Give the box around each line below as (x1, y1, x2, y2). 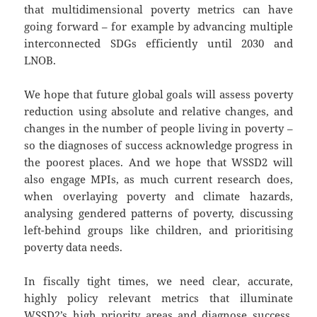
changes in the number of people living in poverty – (24, 121, 293, 136)
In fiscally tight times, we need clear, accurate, (24, 274, 293, 289)
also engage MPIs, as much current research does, (24, 172, 293, 187)
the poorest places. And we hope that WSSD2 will (24, 155, 293, 170)
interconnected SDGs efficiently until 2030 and (24, 36, 293, 51)
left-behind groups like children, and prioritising (24, 223, 293, 238)
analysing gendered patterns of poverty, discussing (24, 206, 293, 221)
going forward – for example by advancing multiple (24, 19, 293, 34)
